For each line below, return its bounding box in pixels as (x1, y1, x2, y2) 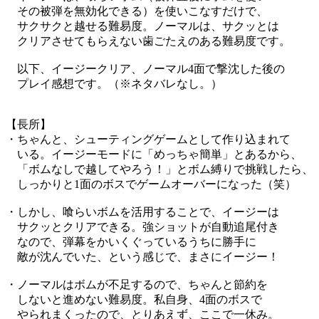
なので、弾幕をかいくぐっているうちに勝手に (6, 235, 256, 248)
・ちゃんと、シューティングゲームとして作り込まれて (6, 132, 291, 145)
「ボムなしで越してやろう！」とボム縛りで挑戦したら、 (6, 162, 313, 175)
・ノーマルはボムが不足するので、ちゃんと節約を (6, 278, 268, 291)
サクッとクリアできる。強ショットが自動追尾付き (6, 220, 279, 233)
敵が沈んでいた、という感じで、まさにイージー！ (6, 250, 279, 263)
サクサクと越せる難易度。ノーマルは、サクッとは (6, 19, 279, 32)
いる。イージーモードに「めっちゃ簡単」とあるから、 (6, 147, 302, 160)
